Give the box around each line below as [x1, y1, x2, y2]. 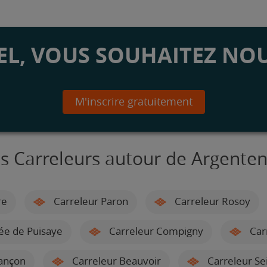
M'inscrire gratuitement [74, 95, 193, 108]
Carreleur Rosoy [172, 195, 250, 207]
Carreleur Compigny [107, 225, 203, 237]
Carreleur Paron [51, 195, 128, 207]
